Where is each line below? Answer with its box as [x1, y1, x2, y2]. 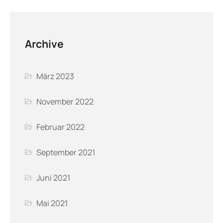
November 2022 [36, 96, 94, 108]
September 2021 [36, 147, 96, 158]
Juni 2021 [36, 172, 71, 184]
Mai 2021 [36, 198, 68, 209]
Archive [25, 36, 64, 51]
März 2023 [36, 71, 75, 82]
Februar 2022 [36, 121, 85, 133]
